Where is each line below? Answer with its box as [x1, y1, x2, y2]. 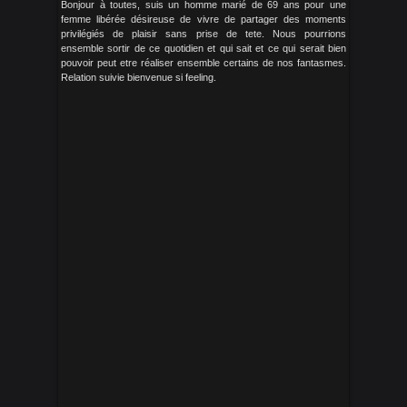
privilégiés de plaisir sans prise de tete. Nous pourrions [61, 28, 346, 39]
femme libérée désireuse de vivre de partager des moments [61, 14, 346, 25]
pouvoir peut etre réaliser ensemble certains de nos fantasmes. [61, 57, 346, 68]
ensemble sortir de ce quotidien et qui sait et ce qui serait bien [61, 43, 346, 54]
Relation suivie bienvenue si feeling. [61, 72, 216, 83]
